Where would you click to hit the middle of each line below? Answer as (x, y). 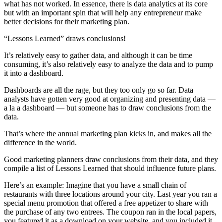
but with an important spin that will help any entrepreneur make (103, 12)
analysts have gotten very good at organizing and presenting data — (110, 99)
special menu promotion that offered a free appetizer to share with (106, 203)
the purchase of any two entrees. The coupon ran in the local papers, (110, 212)
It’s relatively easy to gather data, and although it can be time (98, 55)
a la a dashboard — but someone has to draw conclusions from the (108, 108)
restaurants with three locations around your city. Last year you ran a (111, 194)
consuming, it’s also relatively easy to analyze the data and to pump (109, 64)
